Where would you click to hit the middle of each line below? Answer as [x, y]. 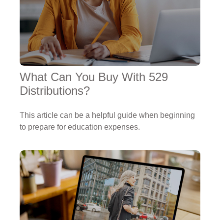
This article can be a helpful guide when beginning [107, 115]
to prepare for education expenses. [80, 127]
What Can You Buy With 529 [94, 77]
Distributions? [55, 91]
